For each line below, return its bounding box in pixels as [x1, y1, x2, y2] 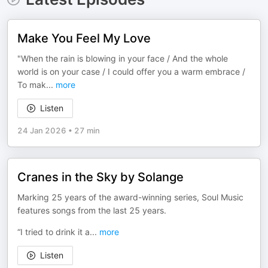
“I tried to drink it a [17, 227, 90, 237]
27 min [74, 126, 100, 135]
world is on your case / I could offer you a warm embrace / [17, 66, 245, 77]
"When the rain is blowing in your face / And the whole [17, 53, 228, 63]
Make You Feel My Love [17, 31, 151, 45]
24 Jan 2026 [17, 126, 66, 135]
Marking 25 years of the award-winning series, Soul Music [17, 192, 243, 202]
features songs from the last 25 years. [17, 205, 166, 215]
